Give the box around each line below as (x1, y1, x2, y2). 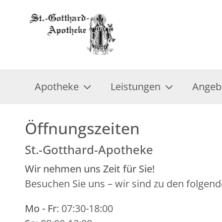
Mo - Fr (25, 202, 56, 215)
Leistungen (111, 80, 161, 93)
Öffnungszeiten (25, 117, 140, 139)
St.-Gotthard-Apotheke (25, 141, 153, 158)
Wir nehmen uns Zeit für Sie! (25, 162, 155, 175)
